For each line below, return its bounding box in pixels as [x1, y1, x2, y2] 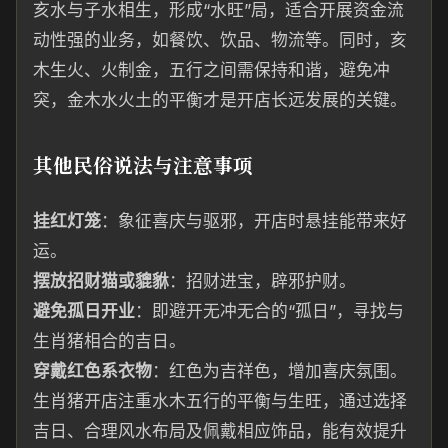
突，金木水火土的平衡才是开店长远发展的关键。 [33, 90, 407, 110]
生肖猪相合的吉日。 [33, 331, 186, 351]
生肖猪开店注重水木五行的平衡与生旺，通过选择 [33, 391, 407, 411]
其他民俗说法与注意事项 [33, 150, 253, 179]
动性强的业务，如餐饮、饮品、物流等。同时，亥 [33, 30, 407, 50]
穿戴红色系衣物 [33, 361, 152, 381]
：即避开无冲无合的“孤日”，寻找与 [135, 301, 404, 321]
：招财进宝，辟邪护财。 [169, 271, 356, 291]
